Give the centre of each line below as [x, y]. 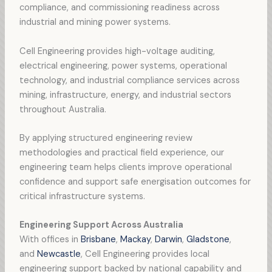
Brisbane [98, 240]
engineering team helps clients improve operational [125, 167]
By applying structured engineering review [106, 138]
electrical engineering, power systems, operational [123, 66]
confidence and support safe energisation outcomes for [135, 182]
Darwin [168, 240]
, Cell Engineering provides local [145, 254]
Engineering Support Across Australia [101, 225]
